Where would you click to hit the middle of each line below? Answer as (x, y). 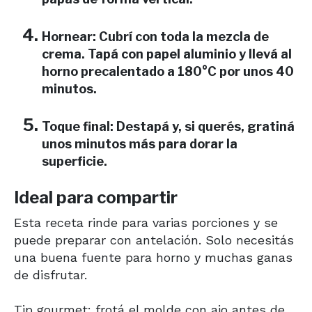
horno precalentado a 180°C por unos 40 (168, 71)
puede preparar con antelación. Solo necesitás (154, 240)
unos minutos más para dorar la (140, 143)
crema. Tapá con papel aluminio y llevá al (167, 54)
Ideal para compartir (96, 197)
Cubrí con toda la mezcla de (182, 36)
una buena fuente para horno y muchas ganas (153, 257)
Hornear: (69, 36)
